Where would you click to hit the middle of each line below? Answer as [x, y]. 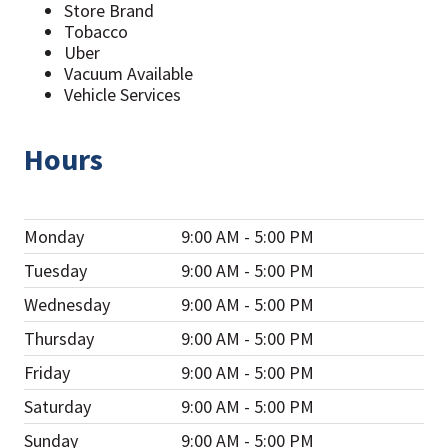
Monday [54, 237]
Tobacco [96, 31]
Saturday [57, 407]
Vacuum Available [128, 73]
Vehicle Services [122, 94]
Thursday [59, 339]
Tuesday [55, 271]
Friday [47, 373]
